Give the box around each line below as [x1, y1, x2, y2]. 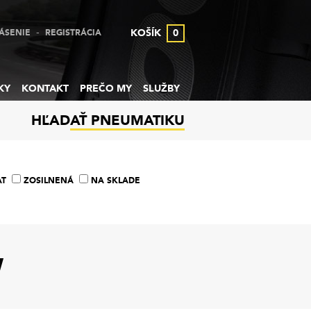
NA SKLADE [90, 175, 140, 186]
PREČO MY [80, 82, 132, 95]
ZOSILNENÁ [23, 175, 74, 186]
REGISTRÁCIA [45, 27, 101, 38]
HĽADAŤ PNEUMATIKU [31, 111, 185, 130]
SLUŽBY [143, 82, 180, 95]
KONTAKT [22, 82, 69, 95]
